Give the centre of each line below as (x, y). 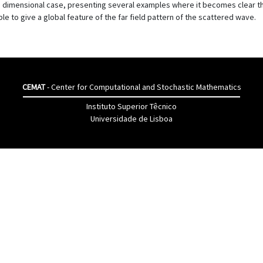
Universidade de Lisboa (131, 119)
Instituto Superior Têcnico (131, 106)
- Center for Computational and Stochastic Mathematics (143, 87)
